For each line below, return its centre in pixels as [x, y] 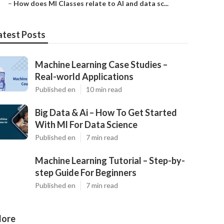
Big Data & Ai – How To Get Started [106, 112]
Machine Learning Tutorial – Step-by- [110, 160]
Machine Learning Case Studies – [101, 64]
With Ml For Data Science [86, 124]
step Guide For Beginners [86, 172]
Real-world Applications [84, 76]
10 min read [104, 89]
